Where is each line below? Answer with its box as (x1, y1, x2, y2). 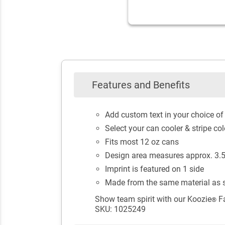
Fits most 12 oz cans (105, 137, 179, 147)
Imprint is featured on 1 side (105, 164, 204, 174)
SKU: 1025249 (95, 204, 146, 214)
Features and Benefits (92, 78, 190, 91)
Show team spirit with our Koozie (95, 194, 211, 204)
